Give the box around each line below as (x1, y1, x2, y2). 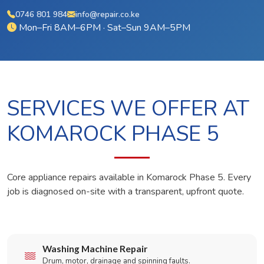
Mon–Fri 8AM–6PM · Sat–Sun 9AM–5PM (16, 21, 190, 34)
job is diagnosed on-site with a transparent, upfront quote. (7, 185, 244, 198)
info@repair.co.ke (75, 9, 140, 20)
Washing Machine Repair (42, 243, 147, 254)
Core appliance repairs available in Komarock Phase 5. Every (7, 171, 251, 184)
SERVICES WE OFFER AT (7, 94, 249, 123)
